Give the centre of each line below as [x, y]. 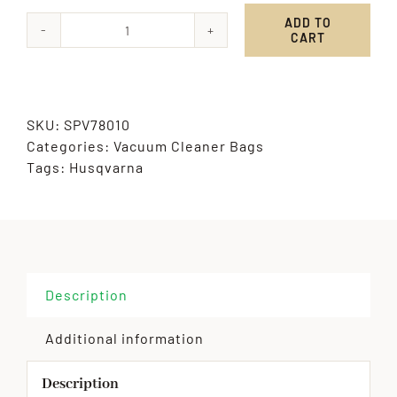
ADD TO [307, 23]
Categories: [70, 146]
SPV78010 [97, 125]
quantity [156, 66]
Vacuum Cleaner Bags [188, 146]
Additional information [124, 339]
